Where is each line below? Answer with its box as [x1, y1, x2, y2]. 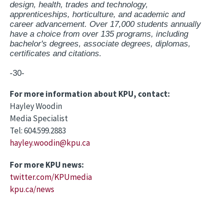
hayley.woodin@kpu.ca [10, 137, 90, 149]
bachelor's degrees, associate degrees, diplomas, [10, 39, 191, 49]
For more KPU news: [10, 159, 84, 171]
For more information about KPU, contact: [10, 88, 170, 100]
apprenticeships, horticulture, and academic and [10, 10, 185, 20]
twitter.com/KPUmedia [10, 172, 92, 183]
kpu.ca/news [10, 184, 54, 195]
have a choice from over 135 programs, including [10, 29, 188, 39]
